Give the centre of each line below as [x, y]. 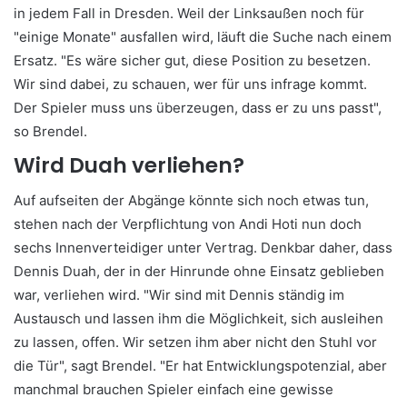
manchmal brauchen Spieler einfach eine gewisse [174, 390]
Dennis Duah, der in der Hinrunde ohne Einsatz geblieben [199, 272]
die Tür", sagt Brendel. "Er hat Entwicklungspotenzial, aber [200, 366]
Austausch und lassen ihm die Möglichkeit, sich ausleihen [199, 319]
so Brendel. [50, 131]
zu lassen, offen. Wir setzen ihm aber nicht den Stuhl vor [195, 342]
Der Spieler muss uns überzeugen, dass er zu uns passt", [198, 107]
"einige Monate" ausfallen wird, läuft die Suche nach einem [203, 36]
